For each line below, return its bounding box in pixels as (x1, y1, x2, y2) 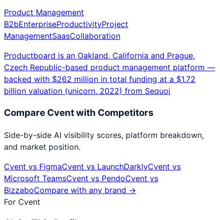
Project (102, 19, 128, 29)
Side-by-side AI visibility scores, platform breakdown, (4, 130, 204, 140)
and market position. (4, 141, 81, 152)
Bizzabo (4, 185, 34, 195)
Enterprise (19, 19, 56, 29)
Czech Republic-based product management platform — (4, 62, 215, 73)
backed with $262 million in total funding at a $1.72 (4, 74, 195, 84)
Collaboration (70, 31, 120, 41)
